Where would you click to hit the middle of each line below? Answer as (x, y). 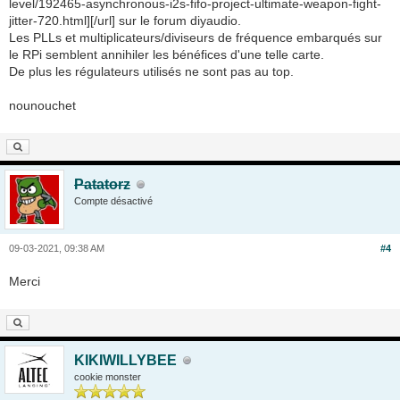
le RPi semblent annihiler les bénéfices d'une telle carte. (167, 54)
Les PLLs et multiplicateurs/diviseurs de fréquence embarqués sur (196, 37)
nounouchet (42, 105)
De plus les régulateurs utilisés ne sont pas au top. (151, 71)
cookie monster (108, 377)
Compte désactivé (113, 201)
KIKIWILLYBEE (125, 360)
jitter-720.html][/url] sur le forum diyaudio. (125, 21)
